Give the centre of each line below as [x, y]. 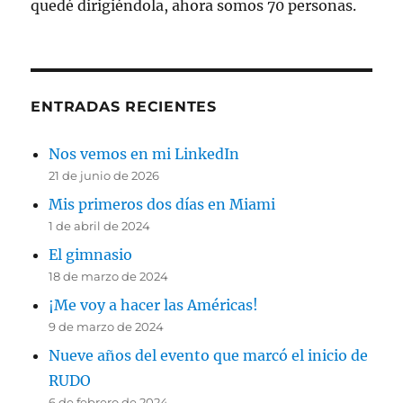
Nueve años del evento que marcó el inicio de [209, 356]
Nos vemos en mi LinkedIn [144, 154]
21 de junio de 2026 [104, 176]
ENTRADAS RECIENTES [124, 107]
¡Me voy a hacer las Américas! [154, 305]
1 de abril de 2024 [100, 226]
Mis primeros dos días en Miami [162, 205]
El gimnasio [91, 255]
